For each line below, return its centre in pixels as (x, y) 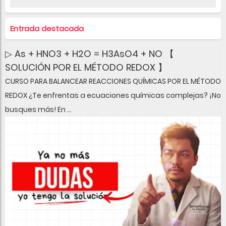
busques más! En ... (38, 109)
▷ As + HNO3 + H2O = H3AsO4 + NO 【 (90, 53)
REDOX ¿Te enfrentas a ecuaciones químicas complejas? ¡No (113, 95)
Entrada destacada (47, 28)
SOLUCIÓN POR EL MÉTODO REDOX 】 (86, 67)
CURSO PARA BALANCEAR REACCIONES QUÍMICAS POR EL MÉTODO (113, 81)
